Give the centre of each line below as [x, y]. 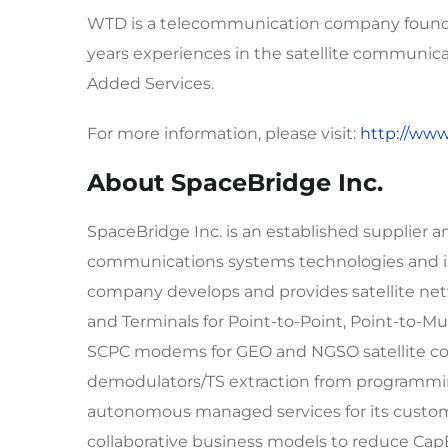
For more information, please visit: [223, 133]
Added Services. [150, 83]
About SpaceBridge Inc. [235, 182]
